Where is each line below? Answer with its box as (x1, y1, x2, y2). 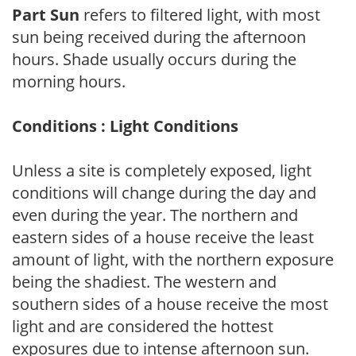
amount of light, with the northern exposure (12, 248, 334, 270)
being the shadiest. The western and (12, 270, 277, 292)
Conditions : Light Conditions (12, 114, 238, 137)
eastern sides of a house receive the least (12, 226, 314, 248)
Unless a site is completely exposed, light (12, 159, 311, 181)
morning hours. (12, 70, 126, 92)
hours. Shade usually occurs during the (12, 48, 296, 70)
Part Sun (12, 3, 79, 25)
